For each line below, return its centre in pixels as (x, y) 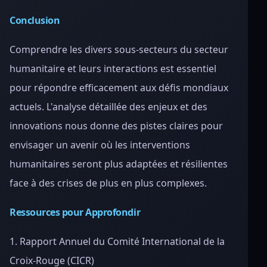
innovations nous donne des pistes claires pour (116, 126)
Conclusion (35, 20)
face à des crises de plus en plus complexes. (108, 183)
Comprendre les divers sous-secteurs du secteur (119, 49)
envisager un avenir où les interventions (100, 145)
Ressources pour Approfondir (75, 212)
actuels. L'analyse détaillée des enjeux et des (108, 107)
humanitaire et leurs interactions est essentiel (113, 69)
